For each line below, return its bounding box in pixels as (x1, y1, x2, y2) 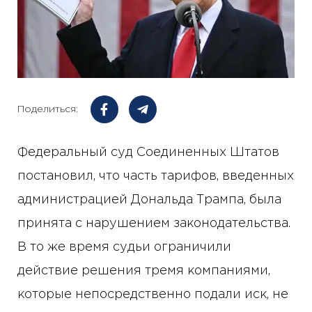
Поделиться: (17, 104, 78, 114)
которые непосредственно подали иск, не (17, 289, 288, 301)
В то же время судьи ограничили (17, 242, 231, 253)
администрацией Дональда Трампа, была (17, 194, 281, 206)
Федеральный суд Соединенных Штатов (17, 147, 279, 159)
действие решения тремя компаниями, (17, 265, 270, 277)
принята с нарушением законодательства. (17, 218, 290, 230)
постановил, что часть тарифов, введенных (17, 171, 294, 182)
